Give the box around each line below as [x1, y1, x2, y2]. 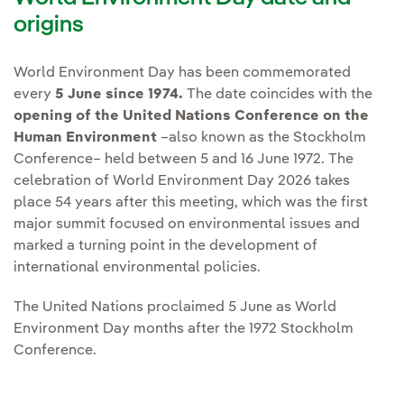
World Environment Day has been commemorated [14, 66, 351, 81]
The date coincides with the [187, 87, 372, 103]
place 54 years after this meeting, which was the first [14, 196, 368, 211]
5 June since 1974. [55, 87, 187, 103]
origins [14, 14, 84, 38]
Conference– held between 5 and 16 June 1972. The [14, 152, 353, 168]
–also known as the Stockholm [161, 131, 366, 146]
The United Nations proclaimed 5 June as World [14, 300, 336, 316]
